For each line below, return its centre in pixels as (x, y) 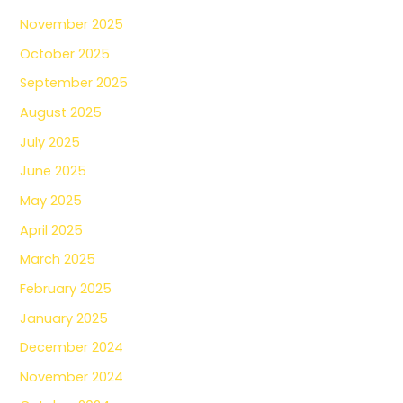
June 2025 (54, 171)
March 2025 (58, 260)
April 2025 (52, 230)
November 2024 (72, 376)
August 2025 (61, 113)
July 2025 (50, 142)
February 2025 (66, 288)
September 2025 (74, 83)
